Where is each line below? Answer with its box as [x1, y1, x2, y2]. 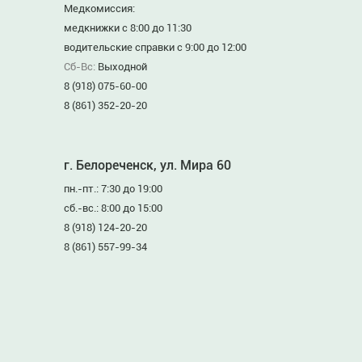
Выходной [98, 61, 147, 73]
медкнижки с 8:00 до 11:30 [64, 22, 192, 34]
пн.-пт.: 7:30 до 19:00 [64, 183, 162, 195]
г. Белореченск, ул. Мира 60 [64, 158, 231, 173]
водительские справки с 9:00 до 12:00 [64, 41, 246, 53]
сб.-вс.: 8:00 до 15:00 [64, 202, 162, 214]
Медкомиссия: [64, 2, 135, 15]
